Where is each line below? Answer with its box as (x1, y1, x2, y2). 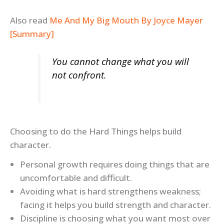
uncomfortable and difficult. (20, 171, 132, 183)
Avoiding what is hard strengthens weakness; (20, 185, 201, 197)
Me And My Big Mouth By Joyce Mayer (49, 14, 203, 26)
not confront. (51, 68, 106, 81)
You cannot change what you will (51, 54, 189, 67)
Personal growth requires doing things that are (20, 158, 209, 170)
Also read (10, 14, 49, 26)
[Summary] (10, 27, 54, 39)
